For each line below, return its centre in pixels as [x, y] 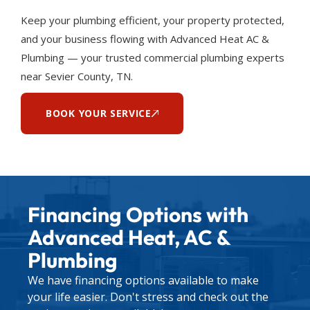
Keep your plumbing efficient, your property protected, [153, 20]
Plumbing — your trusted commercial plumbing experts [153, 58]
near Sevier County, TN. [77, 76]
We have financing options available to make [143, 281]
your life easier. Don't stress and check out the [148, 297]
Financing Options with [138, 215]
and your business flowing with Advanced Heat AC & [145, 39]
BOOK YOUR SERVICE [99, 113]
